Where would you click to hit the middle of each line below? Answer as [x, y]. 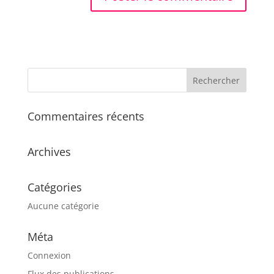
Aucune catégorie [63, 206]
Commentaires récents [86, 116]
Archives [49, 151]
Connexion [49, 255]
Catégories [54, 187]
